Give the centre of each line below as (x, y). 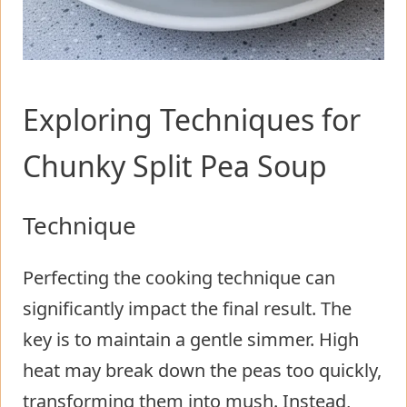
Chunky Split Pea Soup (175, 165)
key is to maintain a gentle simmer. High (191, 339)
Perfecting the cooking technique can (179, 277)
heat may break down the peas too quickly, (202, 370)
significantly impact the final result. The (187, 308)
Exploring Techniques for (192, 119)
